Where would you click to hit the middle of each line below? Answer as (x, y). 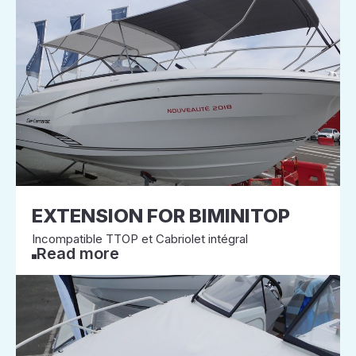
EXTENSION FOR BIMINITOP (161, 216)
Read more (78, 253)
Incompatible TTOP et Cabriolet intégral (140, 239)
